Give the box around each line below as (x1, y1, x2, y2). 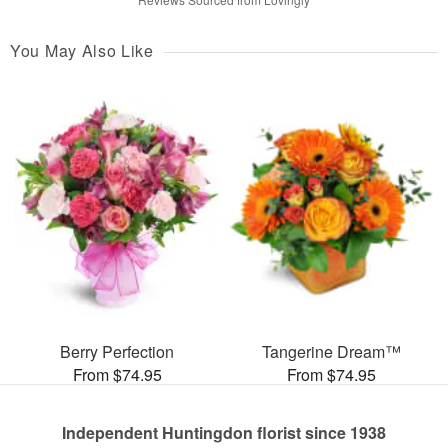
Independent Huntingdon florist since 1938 (62, 421, 386, 445)
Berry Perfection (60, 340, 174, 364)
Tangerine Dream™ (261, 340, 401, 364)
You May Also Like (10, 38, 154, 62)
